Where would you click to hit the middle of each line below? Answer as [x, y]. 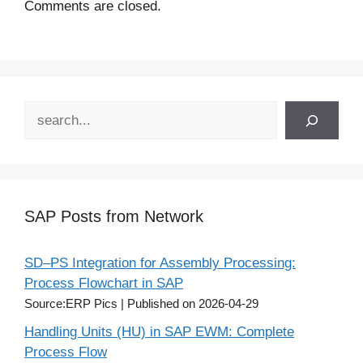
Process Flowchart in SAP [104, 284]
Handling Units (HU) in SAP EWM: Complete [159, 332]
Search [45, 111]
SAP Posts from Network [114, 217]
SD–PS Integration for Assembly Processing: [160, 263]
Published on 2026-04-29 [193, 304]
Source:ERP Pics [73, 304]
